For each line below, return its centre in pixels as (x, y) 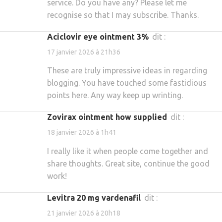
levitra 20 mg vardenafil (96, 197)
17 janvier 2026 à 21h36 (84, 52)
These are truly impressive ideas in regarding (127, 71)
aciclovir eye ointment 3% (101, 36)
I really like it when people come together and (128, 151)
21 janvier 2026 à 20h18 (84, 213)
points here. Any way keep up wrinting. (115, 95)
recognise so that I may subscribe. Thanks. (123, 15)
